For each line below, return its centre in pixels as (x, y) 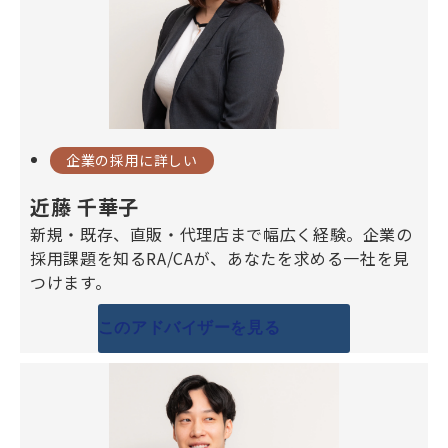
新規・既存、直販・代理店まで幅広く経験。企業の (221, 233)
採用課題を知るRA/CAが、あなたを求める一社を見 (220, 257)
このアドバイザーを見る (189, 328)
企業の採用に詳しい (132, 159)
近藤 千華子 (84, 206)
